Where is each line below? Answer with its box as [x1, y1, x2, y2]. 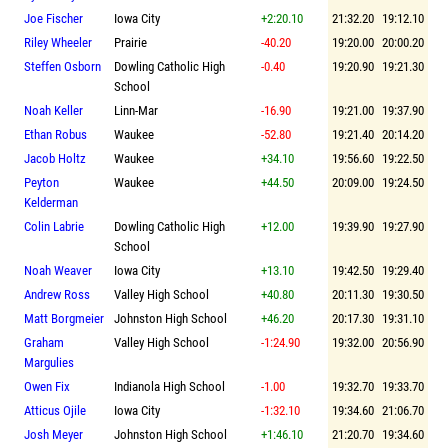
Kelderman [24, 194, 78, 210]
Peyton [24, 174, 59, 190]
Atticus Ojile [24, 402, 86, 418]
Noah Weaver [24, 262, 92, 278]
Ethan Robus [24, 126, 87, 142]
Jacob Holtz [24, 150, 86, 166]
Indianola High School [114, 378, 225, 394]
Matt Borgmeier [24, 310, 104, 326]
